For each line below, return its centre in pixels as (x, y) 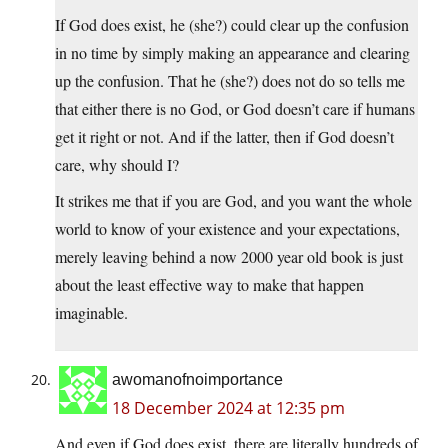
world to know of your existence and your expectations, (227, 229)
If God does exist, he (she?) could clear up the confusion (232, 25)
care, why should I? (117, 165)
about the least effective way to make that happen (209, 285)
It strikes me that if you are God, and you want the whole (233, 201)
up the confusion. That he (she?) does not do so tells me (230, 81)
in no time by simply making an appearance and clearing (232, 53)
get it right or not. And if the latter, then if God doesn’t (224, 137)
